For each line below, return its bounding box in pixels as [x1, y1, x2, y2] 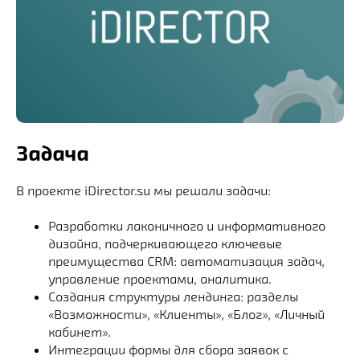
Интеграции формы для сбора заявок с [48, 342, 288, 358]
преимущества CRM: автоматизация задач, [48, 253, 325, 269]
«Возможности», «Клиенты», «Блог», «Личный [48, 306, 325, 322]
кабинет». [48, 324, 110, 340]
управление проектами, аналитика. [48, 271, 271, 287]
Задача [16, 140, 88, 166]
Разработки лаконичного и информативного [48, 218, 325, 234]
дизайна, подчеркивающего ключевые [48, 235, 282, 252]
